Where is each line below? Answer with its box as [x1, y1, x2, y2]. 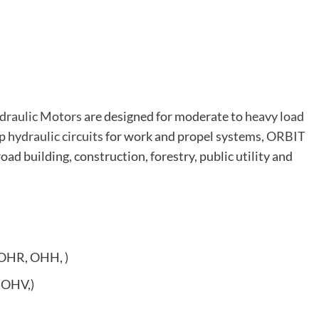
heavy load [245, 108, 304, 125]
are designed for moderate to [82, 108, 245, 125]
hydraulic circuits [8, 128, 103, 145]
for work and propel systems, [103, 128, 266, 145]
